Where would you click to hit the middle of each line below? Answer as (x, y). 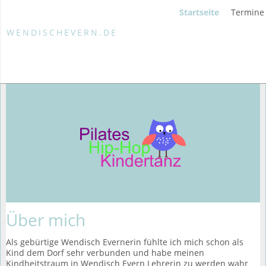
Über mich (45, 220)
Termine (247, 12)
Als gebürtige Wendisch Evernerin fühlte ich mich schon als (124, 242)
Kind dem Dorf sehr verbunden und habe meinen (105, 253)
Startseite (199, 12)
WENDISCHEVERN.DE (62, 32)
